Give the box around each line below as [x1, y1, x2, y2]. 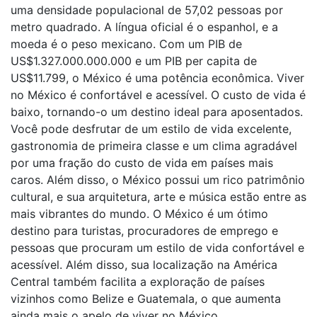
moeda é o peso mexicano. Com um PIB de [11, 37, 242, 51]
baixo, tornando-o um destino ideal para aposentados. [11, 105, 303, 119]
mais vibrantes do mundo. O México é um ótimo [11, 207, 268, 221]
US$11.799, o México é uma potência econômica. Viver [11, 71, 304, 85]
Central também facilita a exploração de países [11, 275, 265, 289]
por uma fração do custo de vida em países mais [11, 156, 273, 170]
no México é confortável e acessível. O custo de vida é [11, 88, 306, 102]
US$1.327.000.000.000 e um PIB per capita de [11, 54, 257, 68]
